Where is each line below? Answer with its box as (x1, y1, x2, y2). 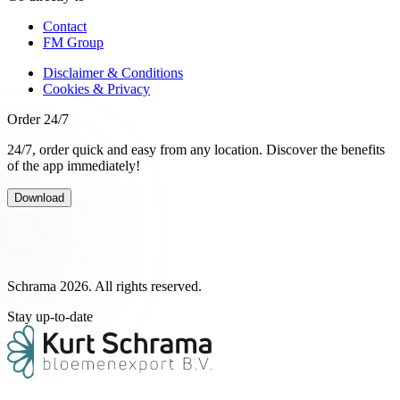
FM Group (43, 35, 104, 51)
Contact (43, 19, 87, 35)
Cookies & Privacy (43, 81, 150, 97)
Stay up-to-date (7, 309, 93, 325)
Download (14, 191, 64, 205)
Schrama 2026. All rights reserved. (7, 279, 202, 295)
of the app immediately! (7, 158, 140, 174)
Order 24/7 (7, 112, 69, 128)
